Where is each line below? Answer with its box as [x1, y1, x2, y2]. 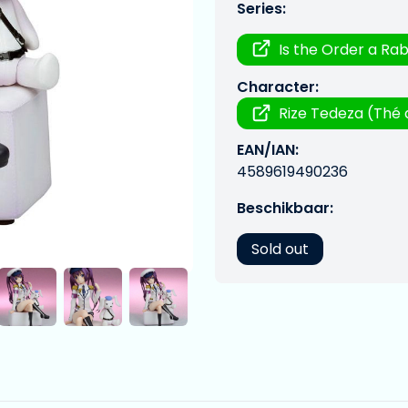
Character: [237, 76, 319, 97]
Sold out [251, 239, 309, 260]
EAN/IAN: [237, 139, 299, 161]
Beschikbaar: [237, 198, 333, 219]
